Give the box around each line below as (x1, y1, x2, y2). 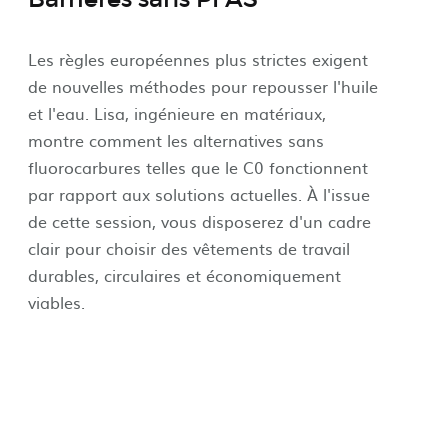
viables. (27, 290, 85, 315)
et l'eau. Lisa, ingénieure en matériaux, (27, 101, 326, 126)
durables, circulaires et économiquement (27, 263, 341, 288)
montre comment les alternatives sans (27, 128, 324, 153)
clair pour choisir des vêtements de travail (27, 236, 350, 261)
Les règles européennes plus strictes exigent (27, 47, 368, 72)
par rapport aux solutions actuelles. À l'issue (27, 182, 370, 207)
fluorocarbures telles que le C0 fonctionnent (27, 155, 368, 180)
